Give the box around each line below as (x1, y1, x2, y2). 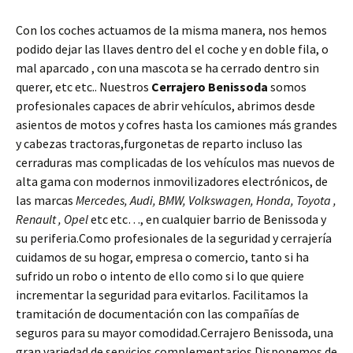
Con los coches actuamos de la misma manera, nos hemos (16, 22, 327, 39)
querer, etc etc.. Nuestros (16, 79, 151, 95)
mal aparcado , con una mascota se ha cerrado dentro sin (16, 60, 319, 76)
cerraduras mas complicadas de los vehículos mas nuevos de (16, 154, 335, 171)
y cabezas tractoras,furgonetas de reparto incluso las (16, 136, 303, 152)
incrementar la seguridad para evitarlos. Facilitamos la (16, 287, 308, 303)
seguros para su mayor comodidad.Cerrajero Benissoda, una (16, 325, 333, 341)
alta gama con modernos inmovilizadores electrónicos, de (16, 173, 328, 190)
